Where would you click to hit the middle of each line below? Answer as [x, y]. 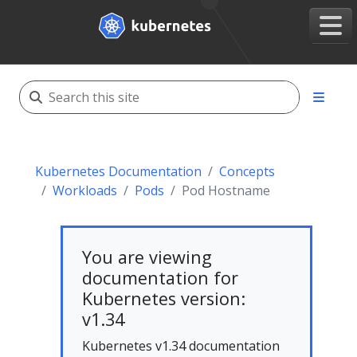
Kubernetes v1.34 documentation [181, 346]
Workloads [85, 190]
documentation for [160, 278]
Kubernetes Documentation [118, 171]
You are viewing [147, 257]
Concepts [247, 171]
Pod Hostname [226, 190]
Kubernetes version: [164, 298]
